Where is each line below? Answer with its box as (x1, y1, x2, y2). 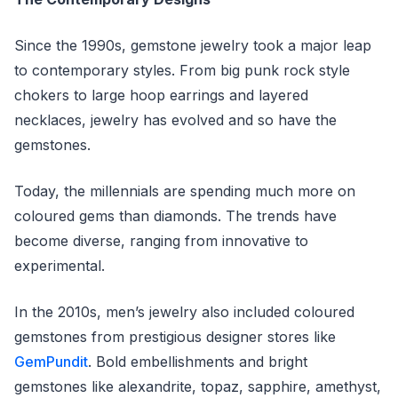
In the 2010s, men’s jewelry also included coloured (14, 303, 354, 321)
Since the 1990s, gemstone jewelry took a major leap (14, 36, 371, 54)
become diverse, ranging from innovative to (14, 232, 308, 250)
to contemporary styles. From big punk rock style (14, 61, 350, 79)
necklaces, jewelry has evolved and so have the (14, 111, 337, 129)
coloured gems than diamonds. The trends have (14, 207, 337, 225)
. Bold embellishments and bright (88, 353, 307, 370)
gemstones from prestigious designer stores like (14, 328, 336, 346)
